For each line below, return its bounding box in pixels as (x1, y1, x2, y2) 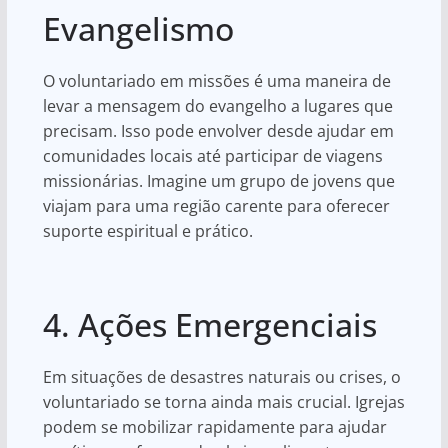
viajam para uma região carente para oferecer (42, 194, 390, 217)
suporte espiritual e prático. (42, 219, 253, 242)
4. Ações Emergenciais (42, 302, 377, 346)
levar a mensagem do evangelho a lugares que (42, 94, 393, 117)
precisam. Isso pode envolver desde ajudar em (42, 119, 394, 142)
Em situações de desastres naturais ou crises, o (42, 365, 401, 388)
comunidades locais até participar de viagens (42, 144, 383, 167)
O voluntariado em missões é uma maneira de (42, 69, 391, 92)
